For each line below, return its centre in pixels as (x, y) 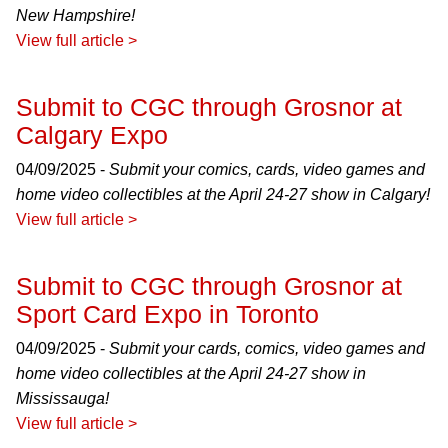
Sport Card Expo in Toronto (167, 314)
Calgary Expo (92, 135)
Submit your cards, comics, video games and (267, 348)
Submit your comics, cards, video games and (267, 169)
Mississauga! (62, 398)
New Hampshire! (75, 15)
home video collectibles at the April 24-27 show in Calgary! (223, 194)
